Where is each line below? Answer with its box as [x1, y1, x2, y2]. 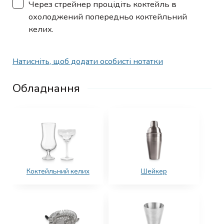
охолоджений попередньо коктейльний [28, 10, 187, 22]
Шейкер [140, 166, 167, 176]
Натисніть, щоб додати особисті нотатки [12, 55, 163, 67]
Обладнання [12, 80, 80, 96]
